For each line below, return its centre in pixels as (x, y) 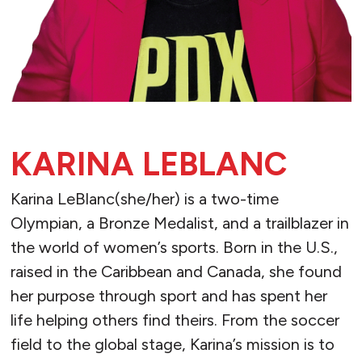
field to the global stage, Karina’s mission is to (172, 345)
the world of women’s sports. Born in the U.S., (174, 248)
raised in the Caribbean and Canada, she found (176, 272)
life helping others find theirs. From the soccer (175, 320)
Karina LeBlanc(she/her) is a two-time (144, 199)
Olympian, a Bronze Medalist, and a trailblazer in (179, 223)
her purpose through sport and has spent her (168, 296)
